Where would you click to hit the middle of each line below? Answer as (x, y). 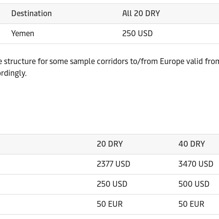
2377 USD (113, 164)
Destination (32, 13)
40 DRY (192, 144)
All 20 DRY (141, 13)
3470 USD (196, 164)
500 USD (194, 184)
